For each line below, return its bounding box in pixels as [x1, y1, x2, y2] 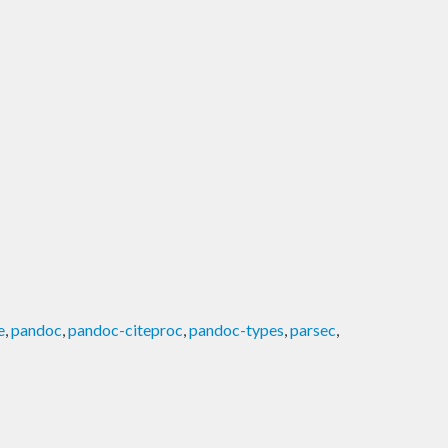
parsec [290, 319, 336, 339]
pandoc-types [189, 319, 284, 339]
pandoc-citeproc [68, 319, 183, 339]
